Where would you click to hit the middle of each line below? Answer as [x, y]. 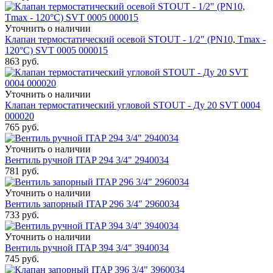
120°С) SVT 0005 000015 [56, 51]
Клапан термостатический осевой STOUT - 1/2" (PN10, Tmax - [135, 40]
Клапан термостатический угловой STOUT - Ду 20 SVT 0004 [133, 105]
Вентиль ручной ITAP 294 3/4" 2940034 [87, 160]
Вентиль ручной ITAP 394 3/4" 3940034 [87, 248]
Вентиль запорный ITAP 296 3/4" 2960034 [92, 204]
